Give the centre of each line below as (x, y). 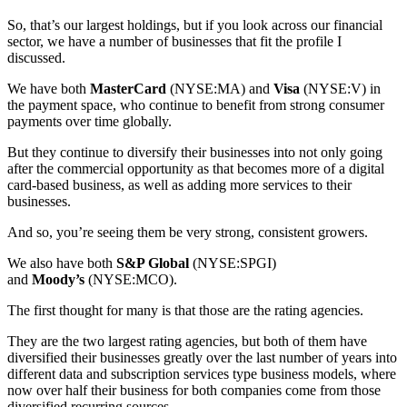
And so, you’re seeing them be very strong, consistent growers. (188, 232)
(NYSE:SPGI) (233, 263)
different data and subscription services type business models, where (202, 373)
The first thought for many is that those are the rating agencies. (185, 310)
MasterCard (128, 88)
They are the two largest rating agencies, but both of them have (187, 341)
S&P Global (153, 263)
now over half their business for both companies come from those (194, 390)
